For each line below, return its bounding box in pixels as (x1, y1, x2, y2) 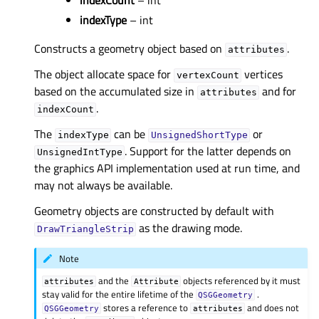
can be (111, 125, 149, 143)
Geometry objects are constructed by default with (34, 202, 274, 220)
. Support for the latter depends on (125, 142, 292, 160)
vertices (241, 66, 283, 83)
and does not (244, 300, 299, 315)
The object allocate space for (34, 66, 174, 83)
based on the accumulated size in (34, 83, 197, 100)
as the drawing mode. (136, 219, 243, 237)
